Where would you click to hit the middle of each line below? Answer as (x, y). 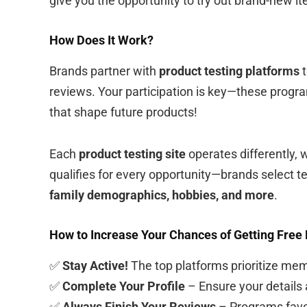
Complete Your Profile (124, 286)
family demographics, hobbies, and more (162, 195)
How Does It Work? (101, 40)
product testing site (132, 153)
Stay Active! (95, 265)
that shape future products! (123, 112)
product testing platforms (229, 71)
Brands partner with (104, 71)
